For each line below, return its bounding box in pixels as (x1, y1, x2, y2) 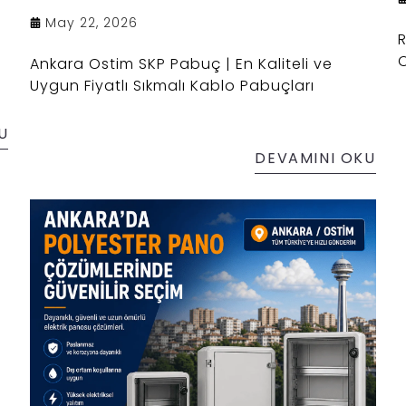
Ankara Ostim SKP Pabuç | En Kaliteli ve (30, 53, 333, 74)
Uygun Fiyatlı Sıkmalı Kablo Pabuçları (30, 74, 315, 96)
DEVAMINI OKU (255, 147, 376, 169)
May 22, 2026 (45, 13, 139, 32)
